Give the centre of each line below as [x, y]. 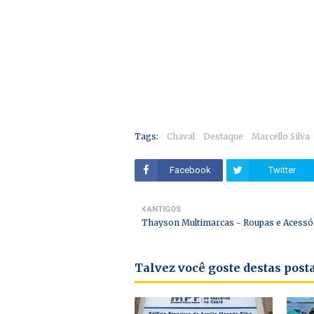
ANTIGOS [164, 209]
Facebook [190, 170]
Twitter [282, 170]
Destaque [223, 136]
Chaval [181, 136]
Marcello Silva [281, 136]
